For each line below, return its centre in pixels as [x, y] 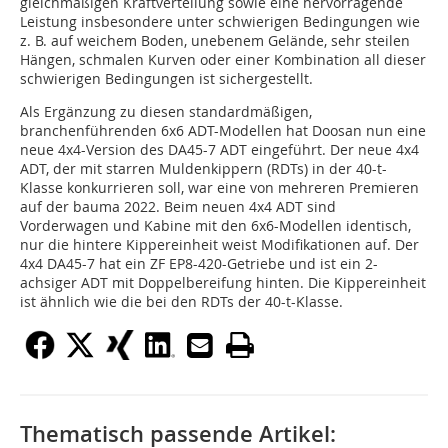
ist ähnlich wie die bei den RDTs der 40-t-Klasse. [181, 302]
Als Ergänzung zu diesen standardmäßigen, [166, 112]
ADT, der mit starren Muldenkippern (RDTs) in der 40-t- [203, 169]
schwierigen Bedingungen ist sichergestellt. [166, 79]
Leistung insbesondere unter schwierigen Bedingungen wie [220, 22]
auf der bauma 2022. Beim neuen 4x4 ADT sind [178, 207]
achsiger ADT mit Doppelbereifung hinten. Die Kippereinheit [223, 283]
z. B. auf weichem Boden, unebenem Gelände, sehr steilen [215, 41]
